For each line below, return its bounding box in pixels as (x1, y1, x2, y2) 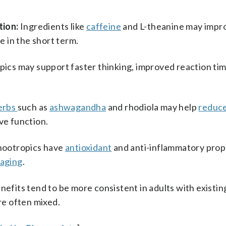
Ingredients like (18, 21, 86, 32)
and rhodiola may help (106, 101, 199, 112)
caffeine (86, 21, 122, 32)
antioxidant (65, 142, 112, 153)
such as (17, 101, 49, 112)
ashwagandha (49, 101, 106, 112)
